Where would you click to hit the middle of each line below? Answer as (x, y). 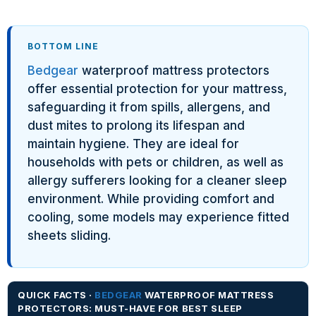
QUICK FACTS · (56, 294)
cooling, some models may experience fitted (158, 217)
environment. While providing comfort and (151, 199)
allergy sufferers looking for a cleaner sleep (157, 180)
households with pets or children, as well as (156, 162)
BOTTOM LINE (63, 46)
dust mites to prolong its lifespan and (136, 125)
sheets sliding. (69, 235)
